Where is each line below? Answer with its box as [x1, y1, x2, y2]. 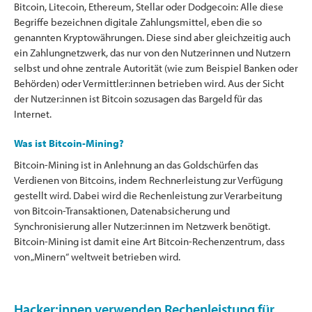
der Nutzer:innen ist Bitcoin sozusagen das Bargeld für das [14, 91, 263, 105]
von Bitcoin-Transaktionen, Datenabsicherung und [14, 203, 230, 217]
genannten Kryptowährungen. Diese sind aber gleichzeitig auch [14, 30, 290, 44]
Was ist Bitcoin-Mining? [14, 136, 124, 150]
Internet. [14, 107, 52, 120]
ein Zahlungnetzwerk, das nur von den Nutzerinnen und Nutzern [14, 45, 290, 59]
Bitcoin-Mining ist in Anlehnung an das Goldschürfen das [14, 157, 258, 171]
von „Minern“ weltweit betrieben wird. [14, 249, 180, 263]
